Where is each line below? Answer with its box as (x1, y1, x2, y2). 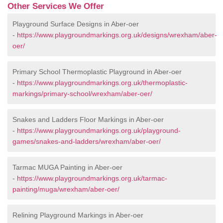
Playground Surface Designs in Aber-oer (12, 20, 139, 28)
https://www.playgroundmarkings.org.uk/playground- (17, 126, 181, 135)
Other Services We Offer (7, 1, 104, 11)
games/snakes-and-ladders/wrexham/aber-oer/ (12, 137, 161, 146)
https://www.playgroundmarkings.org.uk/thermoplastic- (17, 79, 188, 87)
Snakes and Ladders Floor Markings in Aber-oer (12, 115, 164, 124)
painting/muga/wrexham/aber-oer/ (12, 185, 119, 194)
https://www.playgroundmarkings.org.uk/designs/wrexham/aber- (17, 31, 217, 39)
